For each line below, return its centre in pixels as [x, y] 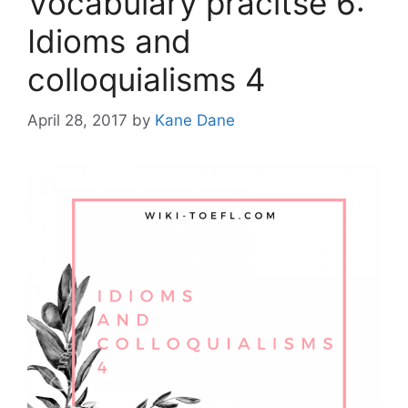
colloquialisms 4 [146, 79]
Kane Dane [195, 120]
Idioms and [109, 41]
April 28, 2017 [77, 120]
